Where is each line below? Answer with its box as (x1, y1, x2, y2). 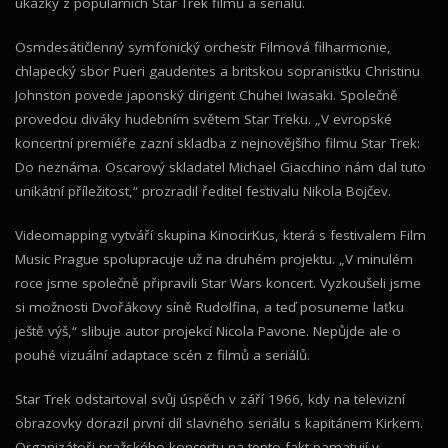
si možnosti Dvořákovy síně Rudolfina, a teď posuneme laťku (15, 298, 404, 316)
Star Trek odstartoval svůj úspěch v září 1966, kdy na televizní (15, 390, 405, 408)
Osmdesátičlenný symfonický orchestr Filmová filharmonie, (15, 38, 391, 56)
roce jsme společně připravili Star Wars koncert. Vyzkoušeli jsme (15, 274, 421, 292)
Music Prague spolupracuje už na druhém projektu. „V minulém (15, 250, 413, 268)
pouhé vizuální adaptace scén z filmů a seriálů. (15, 346, 310, 364)
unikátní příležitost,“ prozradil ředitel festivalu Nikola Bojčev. (15, 182, 391, 200)
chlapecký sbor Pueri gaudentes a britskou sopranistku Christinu (15, 62, 420, 80)
